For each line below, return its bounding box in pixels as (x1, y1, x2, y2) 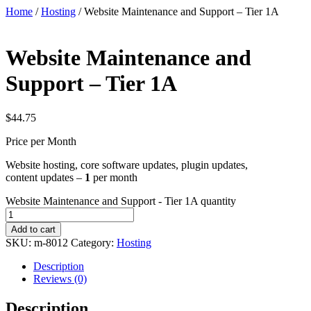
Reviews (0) (33, 272, 87, 285)
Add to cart (11, 224, 56, 235)
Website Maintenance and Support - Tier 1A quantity (6, 194, 236, 207)
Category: (71, 236, 117, 249)
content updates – (6, 171, 85, 183)
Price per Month (6, 135, 76, 147)
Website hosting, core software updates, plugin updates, (6, 158, 248, 171)
